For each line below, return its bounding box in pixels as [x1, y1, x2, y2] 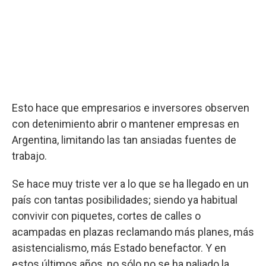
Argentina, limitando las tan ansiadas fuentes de [12, 134, 236, 146]
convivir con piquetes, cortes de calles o [12, 210, 201, 222]
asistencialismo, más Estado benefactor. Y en [12, 242, 226, 254]
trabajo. [12, 150, 47, 162]
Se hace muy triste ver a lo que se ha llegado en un [12, 178, 249, 190]
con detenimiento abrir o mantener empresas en [12, 118, 239, 130]
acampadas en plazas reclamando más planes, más [12, 226, 254, 238]
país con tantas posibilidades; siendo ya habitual [12, 194, 237, 206]
